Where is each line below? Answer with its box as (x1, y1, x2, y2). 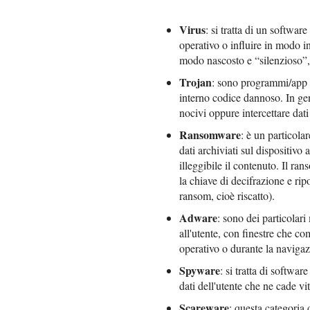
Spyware (179, 262, 220, 278)
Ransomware (179, 126, 241, 143)
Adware (179, 209, 217, 226)
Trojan (179, 73, 212, 90)
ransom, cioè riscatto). (179, 188, 275, 203)
